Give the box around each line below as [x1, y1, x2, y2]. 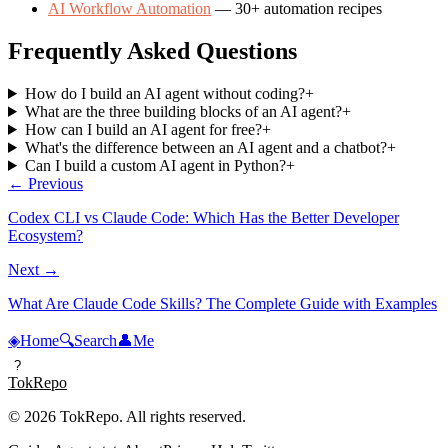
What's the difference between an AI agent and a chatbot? [24, 138, 387, 156]
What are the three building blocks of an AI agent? [24, 102, 342, 120]
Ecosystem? [8, 226, 83, 244]
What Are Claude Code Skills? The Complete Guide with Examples [8, 294, 437, 312]
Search [74, 331, 117, 349]
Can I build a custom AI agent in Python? [24, 156, 286, 174]
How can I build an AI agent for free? [24, 120, 262, 138]
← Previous [8, 174, 83, 192]
